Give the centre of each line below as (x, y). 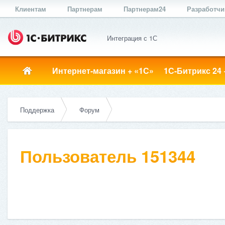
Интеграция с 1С (132, 38)
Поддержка (37, 110)
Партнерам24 (145, 9)
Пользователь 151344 (108, 156)
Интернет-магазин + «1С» (103, 71)
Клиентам (31, 9)
